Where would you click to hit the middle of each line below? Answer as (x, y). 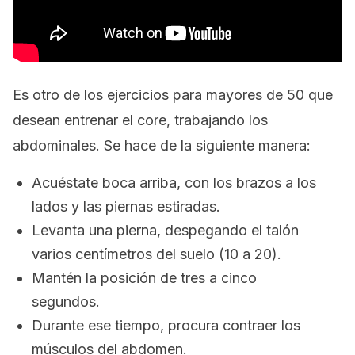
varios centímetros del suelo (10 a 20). (157, 254)
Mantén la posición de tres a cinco (144, 278)
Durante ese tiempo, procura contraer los (166, 325)
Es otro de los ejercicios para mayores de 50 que (173, 95)
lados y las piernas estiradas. (126, 206)
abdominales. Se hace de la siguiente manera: (162, 145)
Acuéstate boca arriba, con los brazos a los (174, 183)
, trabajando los (217, 120)
